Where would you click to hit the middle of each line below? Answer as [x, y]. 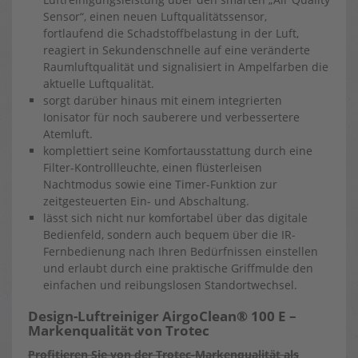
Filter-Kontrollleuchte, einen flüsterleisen [153, 167]
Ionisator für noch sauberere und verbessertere [171, 117]
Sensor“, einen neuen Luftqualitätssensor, [155, 16]
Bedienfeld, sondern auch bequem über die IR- [169, 235]
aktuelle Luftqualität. [99, 84]
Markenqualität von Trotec [119, 330]
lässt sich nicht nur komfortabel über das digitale [175, 218]
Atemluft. [68, 134]
